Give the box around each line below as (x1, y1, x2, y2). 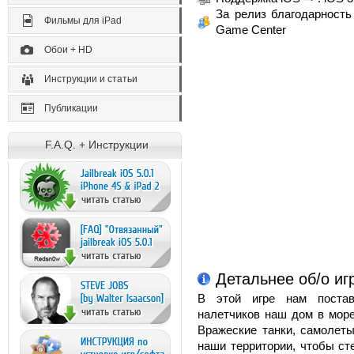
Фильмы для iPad (44, 15, 122, 26)
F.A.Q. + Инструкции (45, 138, 149, 151)
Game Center (216, 23, 286, 36)
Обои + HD (44, 44, 92, 55)
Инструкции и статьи (44, 73, 137, 85)
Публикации (44, 103, 98, 114)
